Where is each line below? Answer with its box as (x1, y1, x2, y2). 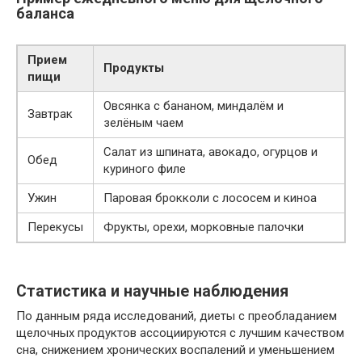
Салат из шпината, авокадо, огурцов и (103, 144, 318, 159)
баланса (16, 4, 74, 22)
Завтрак (27, 106, 73, 121)
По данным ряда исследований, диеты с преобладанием (16, 308, 337, 323)
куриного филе (103, 161, 186, 176)
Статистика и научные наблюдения (16, 282, 288, 301)
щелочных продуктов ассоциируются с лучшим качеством (16, 325, 344, 340)
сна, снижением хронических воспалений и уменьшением (16, 342, 335, 357)
